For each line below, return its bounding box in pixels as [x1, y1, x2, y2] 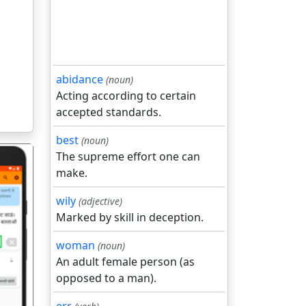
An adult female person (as [56, 254, 195, 269]
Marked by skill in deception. [56, 210, 204, 225]
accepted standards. [56, 105, 161, 120]
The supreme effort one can [56, 149, 200, 164]
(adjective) [79, 195, 122, 208]
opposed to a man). [56, 270, 156, 286]
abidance [56, 72, 103, 87]
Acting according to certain [56, 88, 196, 103]
